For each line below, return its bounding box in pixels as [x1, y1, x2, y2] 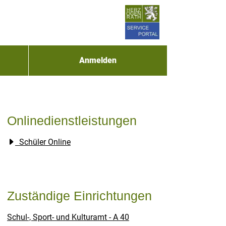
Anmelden [79, 55, 117, 65]
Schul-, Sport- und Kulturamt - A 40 [7, 212, 129, 222]
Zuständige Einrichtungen [7, 189, 152, 203]
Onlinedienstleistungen [7, 114, 137, 128]
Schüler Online [19, 137, 71, 147]
